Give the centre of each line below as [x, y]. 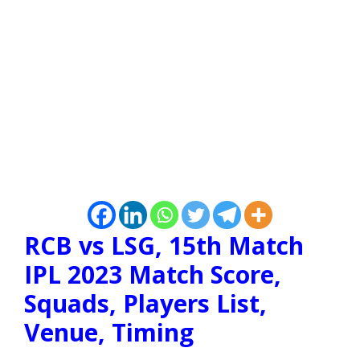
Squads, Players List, [145, 304]
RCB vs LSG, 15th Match [164, 246]
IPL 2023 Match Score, [153, 275]
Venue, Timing [109, 333]
